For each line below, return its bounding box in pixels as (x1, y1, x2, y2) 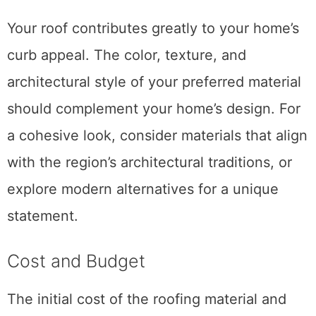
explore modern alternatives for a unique (7, 181, 279, 198)
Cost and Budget (7, 250, 145, 272)
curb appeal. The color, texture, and (7, 47, 246, 64)
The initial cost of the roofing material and (7, 291, 286, 308)
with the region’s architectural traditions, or (7, 154, 292, 171)
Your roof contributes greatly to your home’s (7, 20, 299, 37)
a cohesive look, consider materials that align (7, 127, 308, 145)
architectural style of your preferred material (7, 73, 301, 91)
